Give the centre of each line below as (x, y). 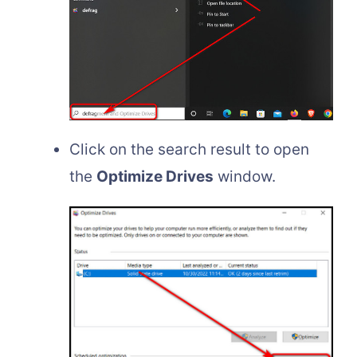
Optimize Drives (155, 177)
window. (245, 177)
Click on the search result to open (189, 150)
